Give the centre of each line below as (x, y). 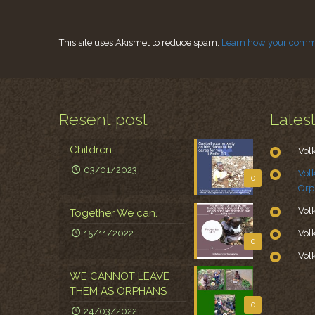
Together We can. (114, 213)
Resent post (103, 119)
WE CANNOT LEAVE (120, 276)
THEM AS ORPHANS (118, 291)
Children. (92, 149)
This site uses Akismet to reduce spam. (140, 42)
